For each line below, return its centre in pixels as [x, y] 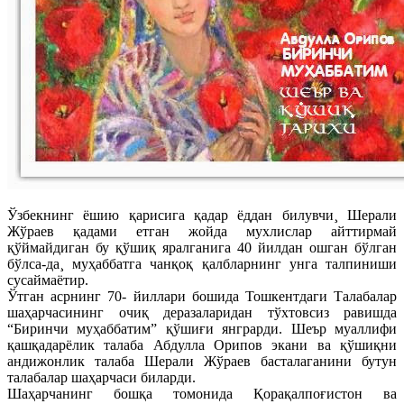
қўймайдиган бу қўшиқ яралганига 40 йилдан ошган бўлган [202, 247]
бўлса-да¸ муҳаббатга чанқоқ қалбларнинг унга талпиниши [202, 263]
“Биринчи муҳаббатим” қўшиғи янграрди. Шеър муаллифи [202, 328]
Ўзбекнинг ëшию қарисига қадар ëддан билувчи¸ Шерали [202, 215]
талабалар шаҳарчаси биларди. [101, 377]
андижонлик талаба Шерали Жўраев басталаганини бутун [202, 361]
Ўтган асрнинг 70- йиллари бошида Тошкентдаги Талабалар [202, 296]
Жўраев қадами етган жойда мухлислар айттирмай [202, 231]
